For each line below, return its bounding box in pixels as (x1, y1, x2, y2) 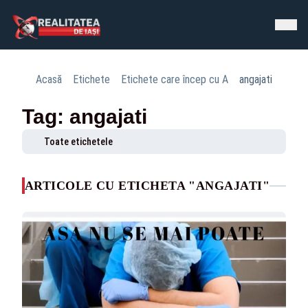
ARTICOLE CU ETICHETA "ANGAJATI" (25, 179, 269, 192)
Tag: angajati (22, 105, 147, 128)
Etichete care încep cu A (121, 73, 228, 86)
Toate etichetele (44, 136, 113, 147)
